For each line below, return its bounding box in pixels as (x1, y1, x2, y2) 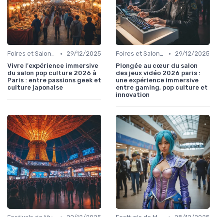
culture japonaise (7, 84, 63, 92)
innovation (116, 91, 150, 99)
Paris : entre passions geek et (7, 77, 101, 84)
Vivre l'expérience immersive (7, 62, 98, 70)
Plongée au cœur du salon (116, 62, 198, 70)
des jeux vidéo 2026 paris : (116, 69, 201, 77)
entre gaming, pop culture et (116, 84, 208, 92)
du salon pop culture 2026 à (7, 69, 96, 77)
